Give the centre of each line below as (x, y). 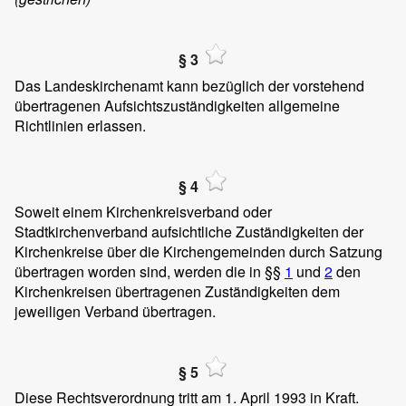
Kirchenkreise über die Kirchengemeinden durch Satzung (198, 251)
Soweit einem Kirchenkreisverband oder (143, 211)
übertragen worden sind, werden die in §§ (150, 271)
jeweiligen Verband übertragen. (115, 311)
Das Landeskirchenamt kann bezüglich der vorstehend (189, 85)
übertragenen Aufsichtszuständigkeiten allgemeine (177, 105)
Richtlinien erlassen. (80, 125)
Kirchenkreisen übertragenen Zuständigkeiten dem (177, 291)
